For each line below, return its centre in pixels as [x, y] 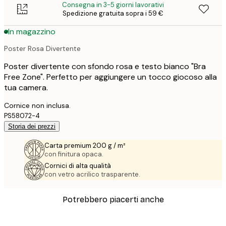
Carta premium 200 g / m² [85, 145]
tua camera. [26, 87]
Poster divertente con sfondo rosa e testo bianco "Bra [105, 66]
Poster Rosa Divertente [42, 48]
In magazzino [32, 32]
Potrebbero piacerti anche [113, 199]
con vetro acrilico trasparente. [92, 174]
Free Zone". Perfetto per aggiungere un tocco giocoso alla [110, 77]
